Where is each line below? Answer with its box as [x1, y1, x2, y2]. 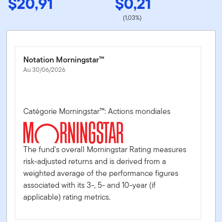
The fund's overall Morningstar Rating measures [23, 143, 187, 155]
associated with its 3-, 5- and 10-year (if [23, 179, 156, 191]
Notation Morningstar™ [23, 54, 105, 65]
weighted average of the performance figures [23, 167, 179, 179]
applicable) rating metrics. [23, 191, 111, 203]
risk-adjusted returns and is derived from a [23, 155, 166, 167]
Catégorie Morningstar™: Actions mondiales [23, 105, 171, 117]
